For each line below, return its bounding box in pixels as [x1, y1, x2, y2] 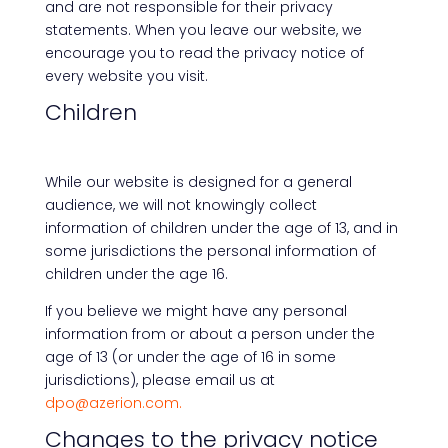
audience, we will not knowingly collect [44, 195, 317, 215]
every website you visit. [44, 66, 208, 86]
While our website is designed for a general [44, 172, 352, 192]
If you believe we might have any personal [44, 301, 347, 321]
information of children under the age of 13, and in [44, 218, 398, 238]
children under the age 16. [44, 264, 228, 284]
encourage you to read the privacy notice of [44, 43, 364, 63]
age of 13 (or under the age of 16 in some [44, 347, 336, 367]
